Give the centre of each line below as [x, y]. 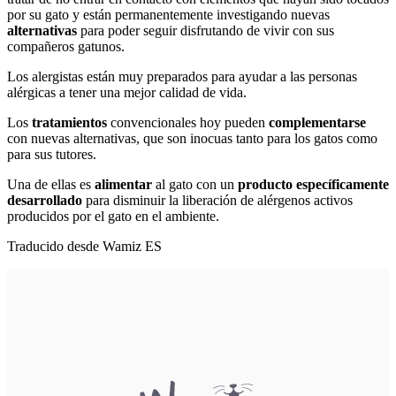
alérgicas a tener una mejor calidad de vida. [129, 92]
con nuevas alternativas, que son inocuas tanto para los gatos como [192, 138]
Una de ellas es [51, 184]
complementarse [317, 122]
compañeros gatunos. [66, 46]
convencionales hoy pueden [190, 122]
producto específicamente [312, 184]
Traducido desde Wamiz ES [84, 246]
